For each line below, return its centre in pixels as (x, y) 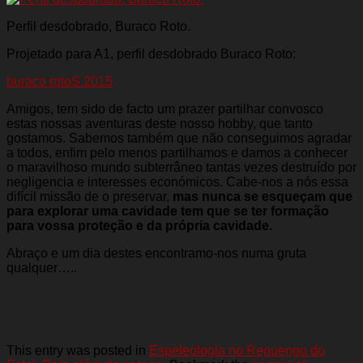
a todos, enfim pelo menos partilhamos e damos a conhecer (177, 152)
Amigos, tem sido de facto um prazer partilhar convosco (165, 109)
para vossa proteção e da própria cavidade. (139, 225)
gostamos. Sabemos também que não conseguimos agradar (179, 138)
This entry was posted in (78, 350)
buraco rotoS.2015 (60, 81)
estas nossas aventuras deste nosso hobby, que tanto (160, 123)
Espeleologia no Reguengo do (237, 350)
